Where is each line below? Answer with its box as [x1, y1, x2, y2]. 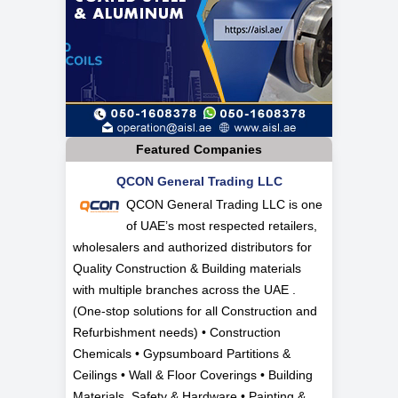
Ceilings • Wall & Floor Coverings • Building [73, 368, 313, 383]
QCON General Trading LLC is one [126, 197, 322, 212]
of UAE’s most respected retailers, [126, 219, 317, 234]
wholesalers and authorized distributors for [73, 240, 312, 255]
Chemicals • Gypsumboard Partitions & [73, 346, 291, 362]
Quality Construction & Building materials [73, 261, 301, 276]
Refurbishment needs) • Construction [73, 325, 281, 340]
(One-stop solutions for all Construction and [73, 304, 317, 319]
